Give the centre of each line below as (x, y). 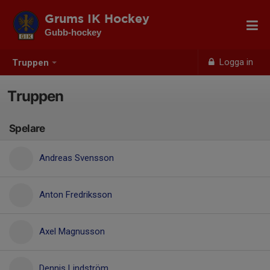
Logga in (235, 62)
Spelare (27, 128)
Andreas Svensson (77, 158)
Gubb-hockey (73, 32)
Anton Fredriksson (76, 195)
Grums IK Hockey (97, 19)
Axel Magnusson (72, 231)
